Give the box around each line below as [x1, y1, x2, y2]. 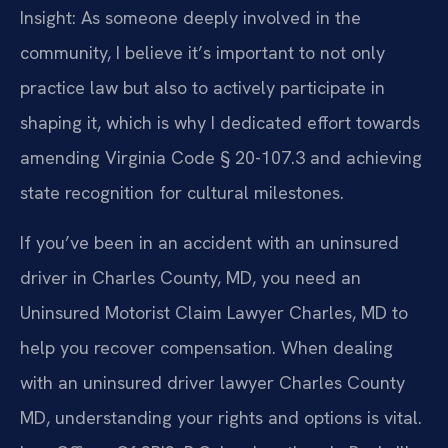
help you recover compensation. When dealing [20, 335, 393, 359]
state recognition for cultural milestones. [20, 181, 344, 205]
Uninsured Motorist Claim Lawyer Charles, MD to [20, 300, 408, 324]
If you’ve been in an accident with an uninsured [20, 230, 399, 254]
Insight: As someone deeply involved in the [20, 6, 361, 30]
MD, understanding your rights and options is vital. [20, 405, 422, 429]
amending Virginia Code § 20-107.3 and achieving [20, 146, 422, 170]
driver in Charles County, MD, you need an [20, 265, 361, 289]
